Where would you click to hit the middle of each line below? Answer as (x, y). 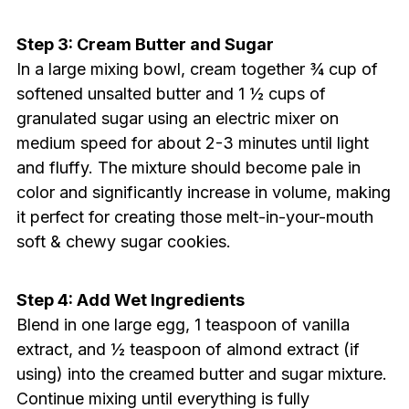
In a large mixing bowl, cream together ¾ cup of (197, 69)
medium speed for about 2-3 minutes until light (192, 143)
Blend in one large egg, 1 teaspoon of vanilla (183, 325)
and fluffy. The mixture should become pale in (188, 168)
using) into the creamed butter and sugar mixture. (201, 374)
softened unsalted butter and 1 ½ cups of (171, 94)
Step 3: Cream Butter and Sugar (145, 45)
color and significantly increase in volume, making (203, 193)
